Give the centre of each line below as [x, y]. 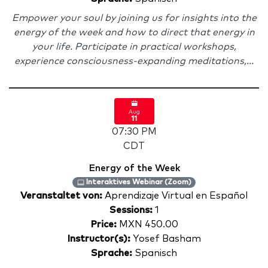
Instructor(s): [99, 239]
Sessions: [131, 210]
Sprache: [112, 253]
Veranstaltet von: [63, 196]
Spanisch [155, 253]
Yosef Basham [166, 239]
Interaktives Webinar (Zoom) [138, 182]
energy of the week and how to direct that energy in [134, 32]
